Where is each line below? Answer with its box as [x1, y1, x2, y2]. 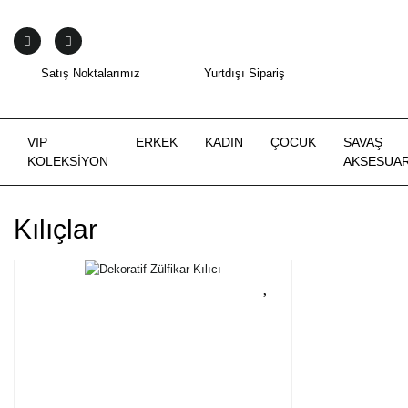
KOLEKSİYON [27, 154, 108, 168]
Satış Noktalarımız [41, 66, 140, 80]
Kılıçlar [14, 214, 97, 244]
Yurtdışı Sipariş [204, 66, 285, 80]
